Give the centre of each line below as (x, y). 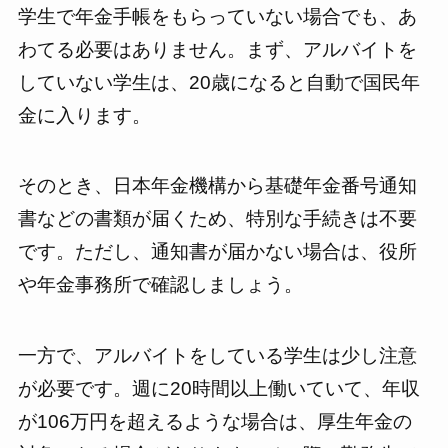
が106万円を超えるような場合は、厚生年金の (214, 421)
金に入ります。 (84, 115)
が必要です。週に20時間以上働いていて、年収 (218, 388)
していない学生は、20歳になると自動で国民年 (218, 82)
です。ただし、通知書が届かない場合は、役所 (217, 252)
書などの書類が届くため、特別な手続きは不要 (217, 219)
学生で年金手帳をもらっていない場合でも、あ (217, 16)
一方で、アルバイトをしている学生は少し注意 (217, 355)
